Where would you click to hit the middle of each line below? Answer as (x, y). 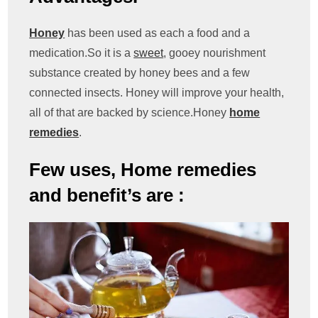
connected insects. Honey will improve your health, (157, 93)
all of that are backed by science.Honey (130, 113)
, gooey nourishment (215, 53)
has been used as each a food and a (159, 33)
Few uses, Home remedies (143, 170)
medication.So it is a (82, 53)
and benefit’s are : (107, 195)
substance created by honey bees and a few (140, 73)
